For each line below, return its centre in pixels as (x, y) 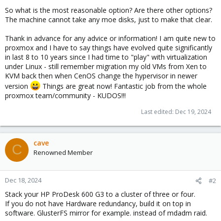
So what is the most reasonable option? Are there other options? (109, 10)
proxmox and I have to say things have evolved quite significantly (109, 48)
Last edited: (158, 111)
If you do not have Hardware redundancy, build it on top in (98, 203)
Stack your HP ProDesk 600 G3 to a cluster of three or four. (100, 194)
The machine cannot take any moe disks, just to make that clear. (109, 19)
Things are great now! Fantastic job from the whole (123, 86)
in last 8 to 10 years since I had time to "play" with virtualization (106, 57)
